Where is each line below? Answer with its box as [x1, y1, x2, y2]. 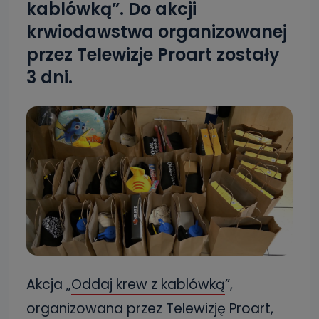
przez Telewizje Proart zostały [26, 43, 280, 66]
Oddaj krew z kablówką [71, 275, 225, 295]
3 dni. [26, 66, 73, 89]
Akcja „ [26, 275, 71, 295]
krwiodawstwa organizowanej [26, 20, 287, 43]
